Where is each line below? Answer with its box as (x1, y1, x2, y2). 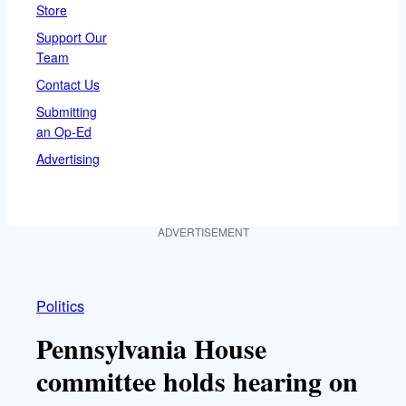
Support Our (36, 27, 107, 46)
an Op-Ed (36, 121, 92, 140)
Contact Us (36, 74, 100, 93)
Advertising (36, 149, 100, 168)
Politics (36, 294, 84, 316)
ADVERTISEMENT (157, 223, 249, 239)
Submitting (36, 101, 97, 121)
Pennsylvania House (36, 327, 266, 368)
